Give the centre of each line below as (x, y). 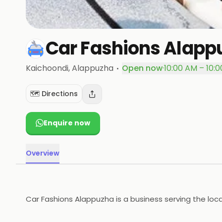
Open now (142, 68)
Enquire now (67, 123)
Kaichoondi (47, 68)
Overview (43, 153)
